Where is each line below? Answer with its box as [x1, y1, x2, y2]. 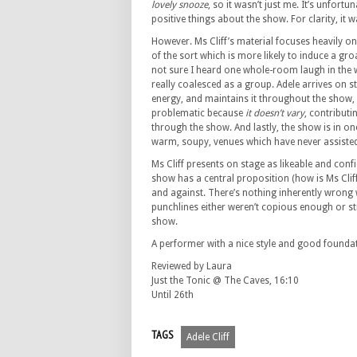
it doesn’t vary [245, 108, 304, 119]
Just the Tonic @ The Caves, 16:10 [151, 275, 299, 286]
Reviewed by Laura [151, 261, 232, 272]
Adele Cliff [186, 331, 229, 343]
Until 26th [151, 289, 194, 300]
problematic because [151, 108, 245, 119]
